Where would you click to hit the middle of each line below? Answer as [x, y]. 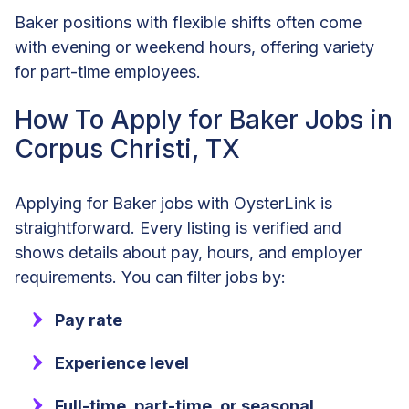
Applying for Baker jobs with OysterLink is [173, 204]
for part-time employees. [108, 72]
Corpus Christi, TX [127, 149]
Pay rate [89, 320]
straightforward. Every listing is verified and [178, 228]
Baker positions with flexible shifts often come [188, 23]
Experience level [122, 363]
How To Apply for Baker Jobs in [204, 120]
